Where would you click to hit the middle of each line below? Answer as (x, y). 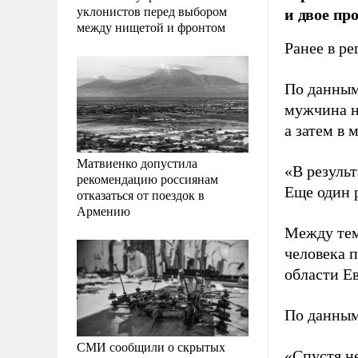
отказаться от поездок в (141, 194)
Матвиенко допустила (137, 162)
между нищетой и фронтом (151, 26)
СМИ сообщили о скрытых (151, 346)
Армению (103, 210)
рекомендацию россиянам (147, 178)
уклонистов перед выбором (152, 10)
